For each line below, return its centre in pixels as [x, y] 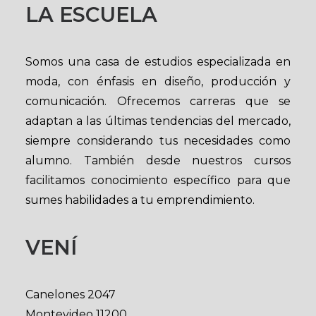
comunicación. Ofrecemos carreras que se [158, 101]
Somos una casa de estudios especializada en [158, 62]
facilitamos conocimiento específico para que [158, 180]
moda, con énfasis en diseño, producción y [158, 81]
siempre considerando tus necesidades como [158, 141]
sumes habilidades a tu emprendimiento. [140, 200]
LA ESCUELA [91, 14]
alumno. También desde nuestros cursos [158, 160]
